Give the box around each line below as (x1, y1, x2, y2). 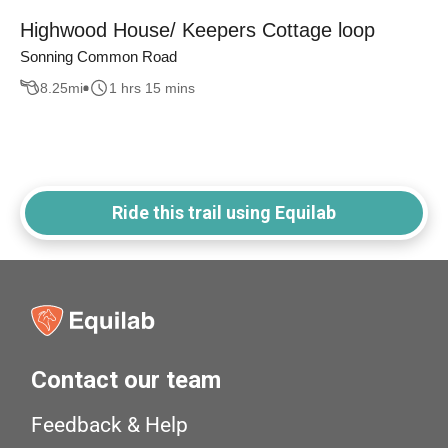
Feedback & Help (31, 413, 189, 438)
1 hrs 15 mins (109, 79, 195, 96)
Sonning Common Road (20, 48, 177, 66)
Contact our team (31, 366, 222, 395)
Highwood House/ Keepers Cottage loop (20, 19, 375, 42)
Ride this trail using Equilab (112, 202, 336, 224)
